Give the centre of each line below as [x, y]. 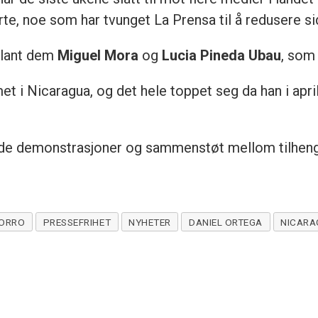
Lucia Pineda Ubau [222, 56]
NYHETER [150, 222]
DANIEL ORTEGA [226, 222]
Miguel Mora [98, 56]
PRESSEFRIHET [77, 222]
